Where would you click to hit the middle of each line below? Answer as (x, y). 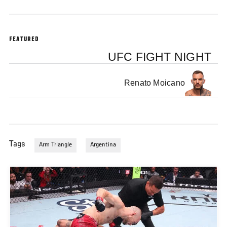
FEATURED (24, 40)
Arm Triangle (55, 145)
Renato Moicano (155, 83)
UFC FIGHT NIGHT (160, 57)
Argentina (103, 145)
